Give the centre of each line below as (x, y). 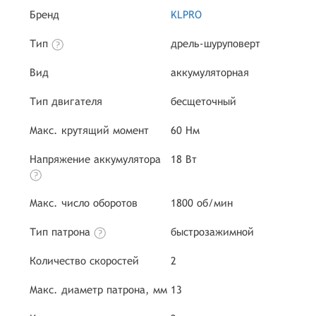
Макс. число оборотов (84, 203)
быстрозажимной (212, 232)
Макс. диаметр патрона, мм (98, 290)
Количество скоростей (84, 261)
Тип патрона (62, 232)
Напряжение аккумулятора (95, 159)
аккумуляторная (210, 72)
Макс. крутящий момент (89, 130)
